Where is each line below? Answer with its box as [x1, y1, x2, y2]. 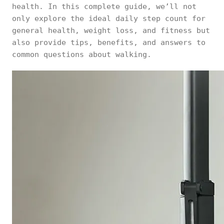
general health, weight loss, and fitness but [12, 26, 210, 35]
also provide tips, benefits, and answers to [12, 38, 205, 47]
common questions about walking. [12, 50, 151, 59]
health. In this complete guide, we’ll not [12, 2, 196, 11]
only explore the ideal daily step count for [12, 14, 205, 23]
